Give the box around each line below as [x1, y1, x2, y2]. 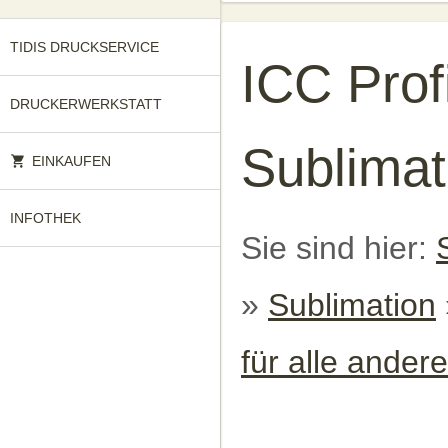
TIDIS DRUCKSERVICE [10, 39, 159, 55]
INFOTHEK [10, 210, 81, 226]
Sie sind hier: [241, 230, 436, 266]
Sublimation [268, 287, 436, 323]
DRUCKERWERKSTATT [10, 96, 162, 112]
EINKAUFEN [32, 153, 112, 169]
